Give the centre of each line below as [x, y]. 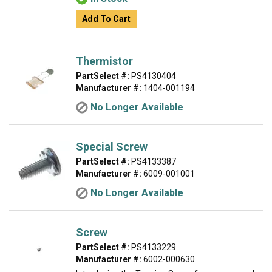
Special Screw [112, 147]
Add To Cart [106, 19]
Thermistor [104, 61]
